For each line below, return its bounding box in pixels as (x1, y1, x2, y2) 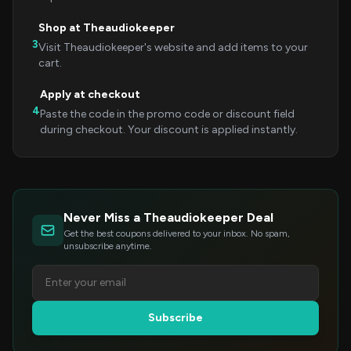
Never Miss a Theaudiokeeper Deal (63, 210, 273, 225)
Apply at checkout (40, 88, 140, 101)
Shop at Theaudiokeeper (38, 21, 175, 34)
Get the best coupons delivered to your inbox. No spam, (63, 228, 290, 239)
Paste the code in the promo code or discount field (40, 107, 295, 121)
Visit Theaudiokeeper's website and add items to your (38, 41, 308, 54)
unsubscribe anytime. (63, 241, 152, 251)
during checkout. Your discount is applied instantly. (40, 123, 298, 136)
